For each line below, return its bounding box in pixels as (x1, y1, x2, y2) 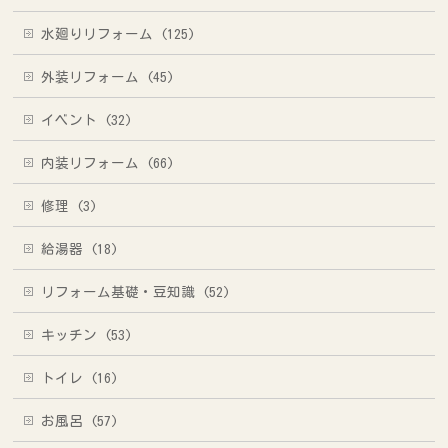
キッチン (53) (41, 328, 133, 343)
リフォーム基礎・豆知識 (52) (41, 285, 231, 300)
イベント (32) (41, 113, 133, 128)
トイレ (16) (41, 371, 119, 386)
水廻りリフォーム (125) (41, 27, 196, 42)
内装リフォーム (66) (41, 156, 175, 171)
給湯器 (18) (41, 242, 119, 257)
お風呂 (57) (41, 414, 119, 429)
